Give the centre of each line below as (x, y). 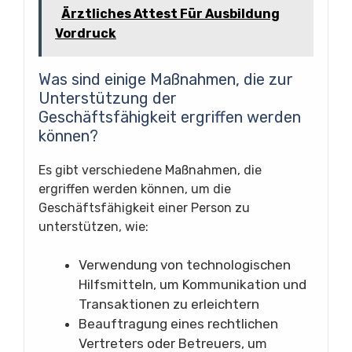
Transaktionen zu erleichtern (169, 304)
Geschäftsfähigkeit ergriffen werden (170, 117)
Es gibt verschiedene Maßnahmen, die (150, 170)
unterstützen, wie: (93, 227)
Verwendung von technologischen (185, 265)
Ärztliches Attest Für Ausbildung (170, 14)
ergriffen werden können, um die (135, 189)
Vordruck (86, 33)
